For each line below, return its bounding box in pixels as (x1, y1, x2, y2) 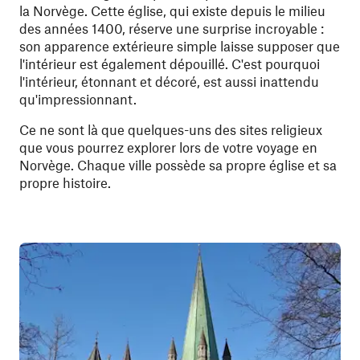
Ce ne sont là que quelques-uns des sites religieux (19, 121, 322, 137)
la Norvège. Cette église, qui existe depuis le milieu (19, 2, 325, 18)
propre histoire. (19, 174, 111, 190)
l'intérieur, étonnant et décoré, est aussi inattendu (19, 73, 319, 89)
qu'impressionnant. (19, 91, 137, 107)
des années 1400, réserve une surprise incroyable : (19, 20, 324, 36)
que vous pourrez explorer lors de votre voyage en (19, 139, 317, 155)
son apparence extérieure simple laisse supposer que (19, 38, 340, 54)
